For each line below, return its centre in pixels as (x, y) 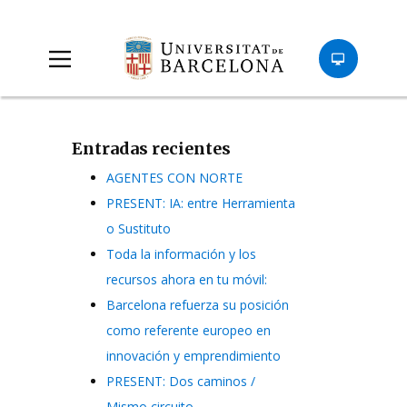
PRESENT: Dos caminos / (180, 382)
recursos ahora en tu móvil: (186, 280)
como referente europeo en (188, 331)
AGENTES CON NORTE (174, 178)
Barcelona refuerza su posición (197, 305)
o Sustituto (138, 229)
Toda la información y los (181, 254)
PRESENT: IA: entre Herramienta (200, 203)
